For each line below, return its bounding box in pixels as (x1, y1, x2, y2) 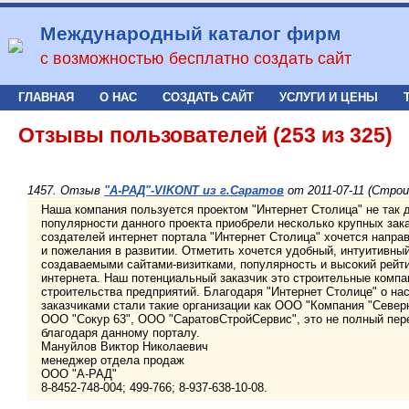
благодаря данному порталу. (41, 326, 200, 341)
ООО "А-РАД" (41, 367, 117, 382)
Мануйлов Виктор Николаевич (41, 340, 208, 354)
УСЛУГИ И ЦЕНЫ (279, 90, 378, 104)
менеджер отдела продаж (41, 353, 184, 368)
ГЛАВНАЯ (18, 90, 74, 104)
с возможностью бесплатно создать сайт (40, 49, 351, 68)
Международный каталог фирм (40, 23, 341, 44)
